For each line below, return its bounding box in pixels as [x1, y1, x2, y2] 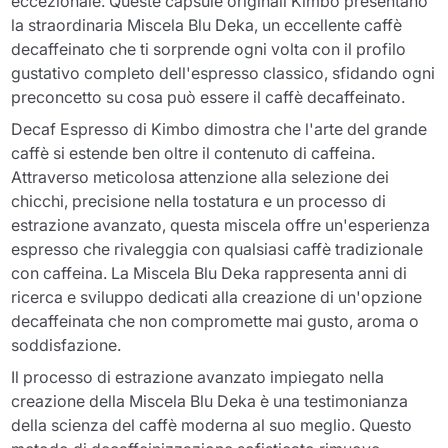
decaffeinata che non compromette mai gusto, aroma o [11, 310, 420, 331]
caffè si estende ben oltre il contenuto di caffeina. [11, 142, 376, 163]
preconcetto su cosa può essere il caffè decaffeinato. [11, 86, 406, 107]
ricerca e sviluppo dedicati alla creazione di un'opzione [11, 286, 423, 307]
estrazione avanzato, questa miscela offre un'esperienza [11, 214, 431, 235]
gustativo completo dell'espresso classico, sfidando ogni [11, 62, 436, 83]
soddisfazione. [11, 334, 122, 355]
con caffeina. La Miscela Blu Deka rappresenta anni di [11, 262, 408, 283]
